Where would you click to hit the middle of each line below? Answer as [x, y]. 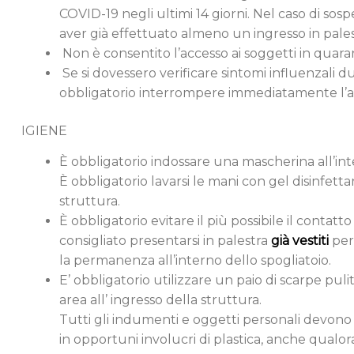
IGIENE [44, 130]
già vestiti [301, 241]
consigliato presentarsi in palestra [165, 241]
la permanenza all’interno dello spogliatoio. [195, 261]
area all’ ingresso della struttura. [160, 300]
